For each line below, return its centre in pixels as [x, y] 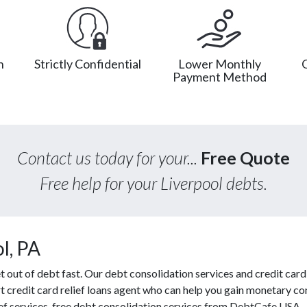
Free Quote [245, 157]
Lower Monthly [219, 63]
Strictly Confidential [87, 63]
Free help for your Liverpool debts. [153, 183]
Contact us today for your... [109, 157]
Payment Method [219, 76]
